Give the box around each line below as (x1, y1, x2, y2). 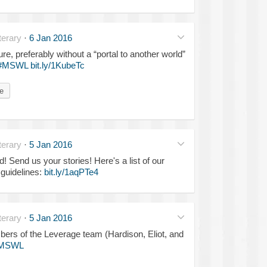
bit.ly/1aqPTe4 (44, 166, 98, 177)
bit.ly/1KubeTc (30, 60, 85, 70)
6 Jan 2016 (29, 32, 72, 43)
